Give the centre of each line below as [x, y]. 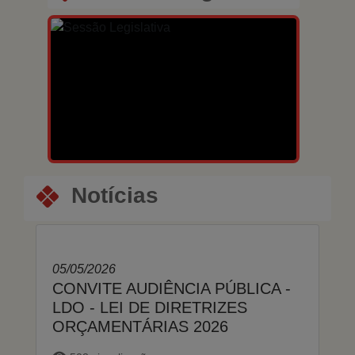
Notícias [115, 195]
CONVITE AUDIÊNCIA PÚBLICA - [172, 288]
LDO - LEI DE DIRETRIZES [150, 307]
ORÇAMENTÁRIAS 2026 [140, 326]
